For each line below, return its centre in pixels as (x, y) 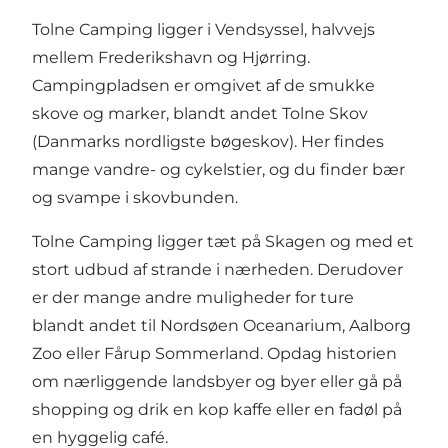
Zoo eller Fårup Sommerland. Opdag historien (214, 353)
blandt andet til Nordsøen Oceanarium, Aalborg (221, 325)
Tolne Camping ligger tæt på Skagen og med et (223, 241)
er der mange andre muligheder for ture (195, 297)
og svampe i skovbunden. (135, 197)
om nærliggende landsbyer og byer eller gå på (217, 381)
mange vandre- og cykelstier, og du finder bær (218, 169)
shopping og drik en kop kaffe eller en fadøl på (217, 409)
